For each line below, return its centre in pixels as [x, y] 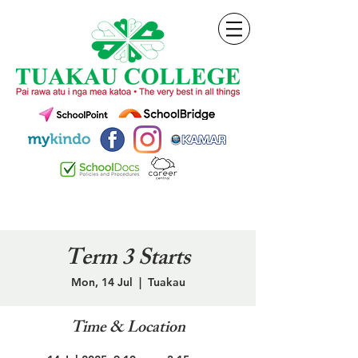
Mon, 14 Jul [101, 282]
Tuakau [166, 282]
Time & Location [128, 329]
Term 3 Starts [128, 260]
